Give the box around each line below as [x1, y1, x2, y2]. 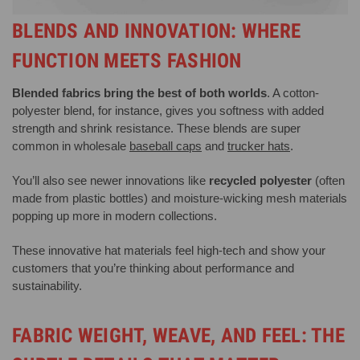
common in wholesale [12, 139, 129, 153]
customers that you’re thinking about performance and [12, 261, 294, 276]
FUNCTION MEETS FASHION [12, 49, 242, 73]
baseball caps [129, 139, 202, 153]
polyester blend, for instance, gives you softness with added [12, 104, 324, 118]
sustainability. [12, 279, 82, 293]
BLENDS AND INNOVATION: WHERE [12, 19, 301, 43]
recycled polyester [209, 174, 312, 188]
